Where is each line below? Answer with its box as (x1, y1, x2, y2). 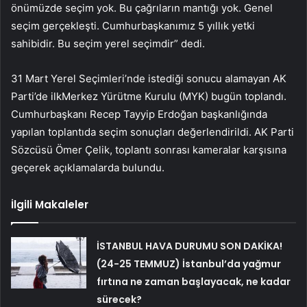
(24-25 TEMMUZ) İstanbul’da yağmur (97, 257, 282, 271)
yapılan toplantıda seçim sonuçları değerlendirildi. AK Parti (11, 125, 294, 139)
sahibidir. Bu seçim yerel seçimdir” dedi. (11, 37, 205, 51)
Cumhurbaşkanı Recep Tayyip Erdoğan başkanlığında (11, 108, 267, 121)
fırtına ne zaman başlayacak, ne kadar (97, 275, 291, 289)
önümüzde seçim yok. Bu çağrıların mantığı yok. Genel (11, 1, 273, 15)
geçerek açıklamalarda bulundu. (11, 161, 164, 175)
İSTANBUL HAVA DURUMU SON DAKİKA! (97, 239, 283, 254)
